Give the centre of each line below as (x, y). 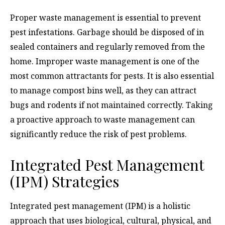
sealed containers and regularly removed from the (107, 46)
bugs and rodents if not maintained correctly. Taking (111, 105)
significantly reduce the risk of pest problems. (98, 134)
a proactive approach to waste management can (102, 119)
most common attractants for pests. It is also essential (112, 76)
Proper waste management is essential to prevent (105, 17)
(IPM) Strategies (65, 181)
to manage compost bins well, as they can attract (103, 90)
